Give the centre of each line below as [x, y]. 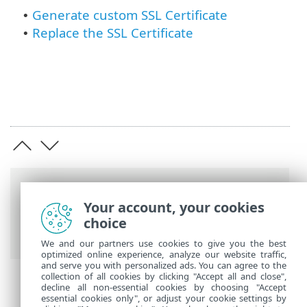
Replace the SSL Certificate [113, 33]
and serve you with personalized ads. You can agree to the [164, 265]
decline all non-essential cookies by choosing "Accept [164, 287]
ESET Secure [178, 220]
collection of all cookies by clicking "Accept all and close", [164, 276]
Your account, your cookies [174, 207]
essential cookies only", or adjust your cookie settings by [164, 298]
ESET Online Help [76, 220]
